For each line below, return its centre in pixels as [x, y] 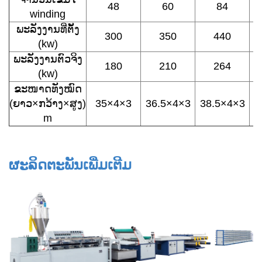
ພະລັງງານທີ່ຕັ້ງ [48, 29]
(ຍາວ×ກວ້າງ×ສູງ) [48, 103]
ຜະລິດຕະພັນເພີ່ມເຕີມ [70, 165]
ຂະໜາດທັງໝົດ [48, 89]
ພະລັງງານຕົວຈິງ [48, 59]
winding [48, 14]
